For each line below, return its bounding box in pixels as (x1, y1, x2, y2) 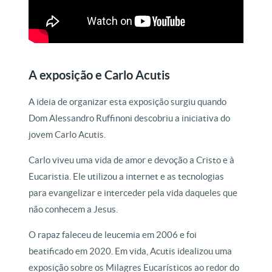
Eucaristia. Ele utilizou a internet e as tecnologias (29, 171, 225, 182)
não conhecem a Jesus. (29, 204, 118, 215)
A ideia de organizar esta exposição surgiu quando (29, 97, 227, 107)
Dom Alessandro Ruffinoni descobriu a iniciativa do (29, 113, 231, 124)
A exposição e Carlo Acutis (29, 68, 171, 83)
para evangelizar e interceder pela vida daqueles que (29, 188, 238, 199)
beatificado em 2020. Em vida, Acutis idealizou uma (29, 246, 233, 257)
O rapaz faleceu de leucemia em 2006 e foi (29, 229, 197, 240)
